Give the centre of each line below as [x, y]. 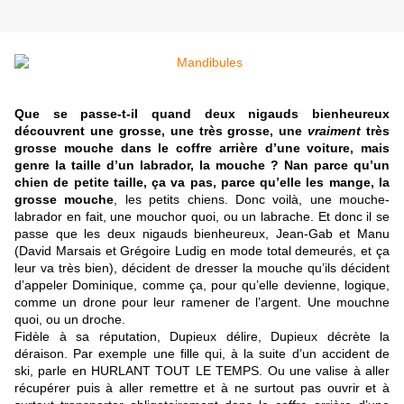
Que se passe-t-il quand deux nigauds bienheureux [202, 114]
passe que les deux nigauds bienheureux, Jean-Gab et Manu [202, 234]
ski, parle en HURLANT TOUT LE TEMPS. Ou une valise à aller [202, 371]
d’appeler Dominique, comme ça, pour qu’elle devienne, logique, [202, 285]
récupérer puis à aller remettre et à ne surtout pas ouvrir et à [202, 388]
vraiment [335, 131]
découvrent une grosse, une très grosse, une [161, 131]
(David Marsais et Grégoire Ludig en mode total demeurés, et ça [202, 251]
